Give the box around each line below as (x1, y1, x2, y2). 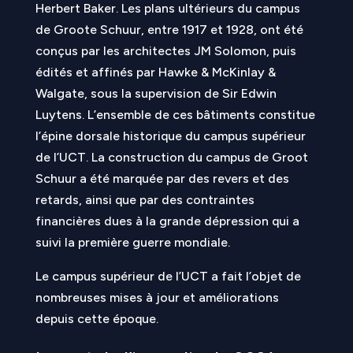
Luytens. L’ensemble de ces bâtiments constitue (35, 107, 315, 122)
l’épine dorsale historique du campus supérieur (35, 128, 306, 143)
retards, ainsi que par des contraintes (35, 192, 255, 207)
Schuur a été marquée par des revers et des (35, 171, 289, 186)
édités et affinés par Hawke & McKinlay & (35, 65, 276, 80)
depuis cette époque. (35, 311, 158, 326)
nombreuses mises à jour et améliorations (35, 290, 279, 305)
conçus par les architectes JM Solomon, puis (35, 43, 296, 58)
